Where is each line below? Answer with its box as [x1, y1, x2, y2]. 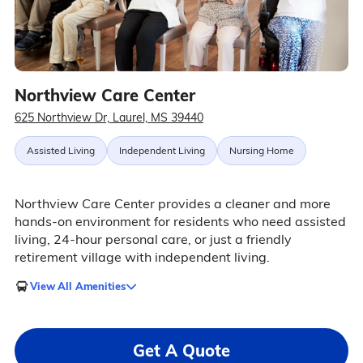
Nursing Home [228, 144, 294, 156]
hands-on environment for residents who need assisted [14, 213, 346, 229]
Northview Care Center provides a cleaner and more [14, 195, 331, 211]
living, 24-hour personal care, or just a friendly [14, 231, 292, 247]
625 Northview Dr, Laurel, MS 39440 [14, 110, 203, 125]
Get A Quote [133, 340, 230, 361]
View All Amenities [29, 279, 126, 293]
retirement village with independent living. [14, 249, 270, 265]
